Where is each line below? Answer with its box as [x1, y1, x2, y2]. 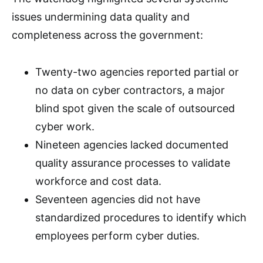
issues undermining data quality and [12, 11, 190, 23]
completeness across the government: [12, 29, 203, 41]
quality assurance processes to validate [35, 157, 230, 169]
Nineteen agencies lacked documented [35, 139, 228, 151]
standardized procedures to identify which [35, 211, 247, 224]
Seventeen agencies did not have [35, 193, 200, 205]
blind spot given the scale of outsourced [35, 102, 235, 114]
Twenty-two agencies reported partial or [35, 66, 239, 78]
